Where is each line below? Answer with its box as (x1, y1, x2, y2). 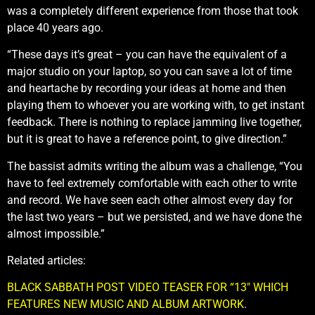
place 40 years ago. (7, 20, 103, 34)
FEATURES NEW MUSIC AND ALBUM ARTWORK (7, 297, 244, 311)
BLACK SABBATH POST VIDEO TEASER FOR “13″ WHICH (7, 281, 288, 295)
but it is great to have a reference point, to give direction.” (7, 132, 287, 146)
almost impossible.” (7, 226, 105, 240)
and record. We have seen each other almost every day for (7, 193, 292, 207)
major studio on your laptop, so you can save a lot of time (7, 65, 292, 79)
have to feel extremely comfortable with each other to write (7, 176, 297, 190)
